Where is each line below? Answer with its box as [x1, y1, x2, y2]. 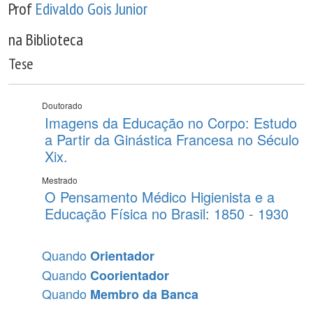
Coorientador [90, 265, 169, 284]
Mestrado [42, 173, 78, 186]
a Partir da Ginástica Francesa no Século [45, 129, 299, 150]
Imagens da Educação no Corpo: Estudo [45, 112, 297, 133]
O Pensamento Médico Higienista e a [45, 187, 275, 207]
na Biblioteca [8, 29, 83, 50]
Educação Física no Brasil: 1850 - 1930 [45, 203, 289, 224]
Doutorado [42, 99, 82, 111]
